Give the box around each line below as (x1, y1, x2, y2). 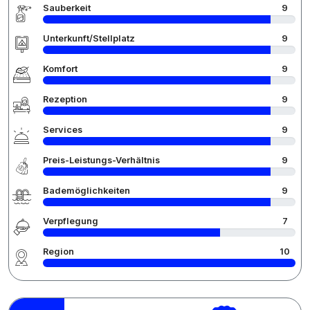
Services (43, 125, 82, 136)
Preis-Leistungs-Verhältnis (43, 155, 160, 166)
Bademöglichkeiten (43, 185, 130, 197)
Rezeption (43, 94, 87, 105)
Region (43, 246, 74, 257)
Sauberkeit (43, 3, 91, 14)
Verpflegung (43, 216, 98, 227)
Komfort (43, 64, 77, 75)
